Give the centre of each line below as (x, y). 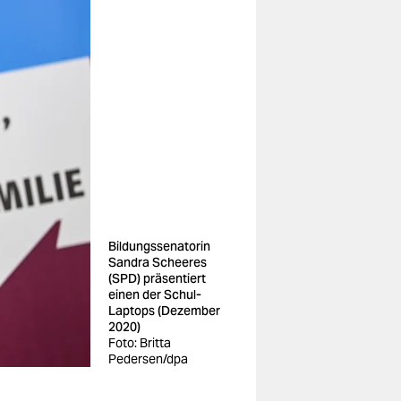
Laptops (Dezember (164, 311)
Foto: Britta (140, 343)
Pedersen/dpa (148, 359)
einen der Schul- (155, 294)
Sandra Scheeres (158, 262)
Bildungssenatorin (159, 246)
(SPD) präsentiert (157, 278)
